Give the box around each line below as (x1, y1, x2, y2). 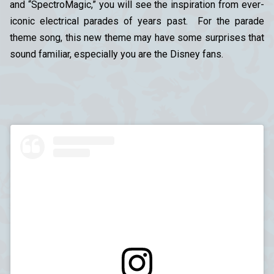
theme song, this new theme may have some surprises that (10, 31, 264, 43)
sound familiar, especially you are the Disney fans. (10, 48, 223, 60)
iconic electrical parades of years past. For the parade (10, 15, 264, 27)
